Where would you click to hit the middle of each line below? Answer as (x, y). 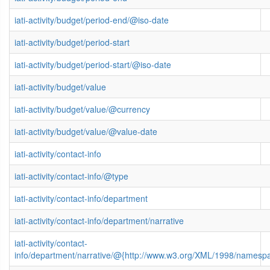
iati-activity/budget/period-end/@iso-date (92, 20)
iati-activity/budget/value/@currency (82, 109)
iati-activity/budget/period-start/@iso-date (93, 65)
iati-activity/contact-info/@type (71, 176)
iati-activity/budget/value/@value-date (86, 132)
